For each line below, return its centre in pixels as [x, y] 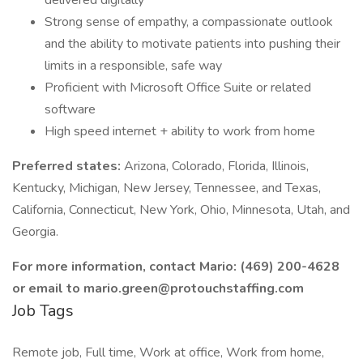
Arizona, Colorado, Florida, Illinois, [216, 166]
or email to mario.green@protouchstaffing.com [158, 288]
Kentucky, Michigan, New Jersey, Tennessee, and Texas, [167, 188]
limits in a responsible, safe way [133, 66]
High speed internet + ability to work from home [180, 131]
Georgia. [35, 232]
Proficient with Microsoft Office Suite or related [178, 88]
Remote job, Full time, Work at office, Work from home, [168, 352]
